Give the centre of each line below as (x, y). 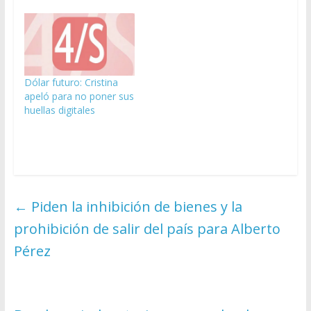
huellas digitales (59, 110)
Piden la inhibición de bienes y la (135, 207)
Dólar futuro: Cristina (71, 83)
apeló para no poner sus (79, 96)
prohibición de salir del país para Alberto (147, 229)
